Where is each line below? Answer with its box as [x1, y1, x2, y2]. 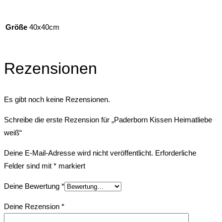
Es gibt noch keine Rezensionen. [4, 95, 110, 104]
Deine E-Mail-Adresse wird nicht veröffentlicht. [4, 149, 153, 158]
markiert [56, 162, 85, 170]
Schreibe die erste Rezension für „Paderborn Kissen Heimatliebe [4, 115, 212, 124]
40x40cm [29, 22, 59, 31]
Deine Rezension [4, 202, 61, 211]
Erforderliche [155, 149, 196, 158]
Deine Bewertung [4, 182, 61, 191]
